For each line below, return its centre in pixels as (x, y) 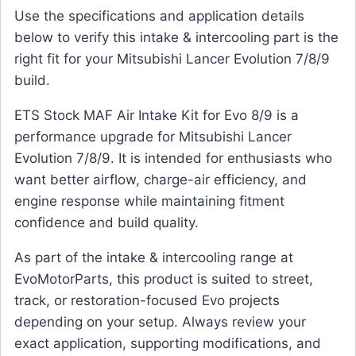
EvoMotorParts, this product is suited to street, (164, 279)
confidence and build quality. (106, 222)
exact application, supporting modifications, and (168, 343)
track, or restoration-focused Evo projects (147, 300)
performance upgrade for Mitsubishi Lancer (153, 136)
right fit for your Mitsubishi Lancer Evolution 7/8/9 (172, 58)
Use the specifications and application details (159, 15)
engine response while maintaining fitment (149, 201)
